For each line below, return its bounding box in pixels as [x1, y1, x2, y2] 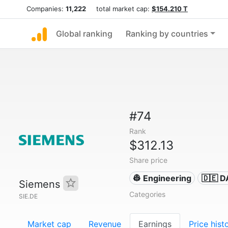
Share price [129, 156, 167, 164]
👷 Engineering [133, 173, 192, 183]
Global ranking [56, 28, 112, 39]
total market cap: [86, 5, 152, 13]
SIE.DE [19, 192, 38, 200]
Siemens [19, 178, 63, 190]
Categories [129, 190, 165, 198]
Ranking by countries [126, 28, 208, 39]
